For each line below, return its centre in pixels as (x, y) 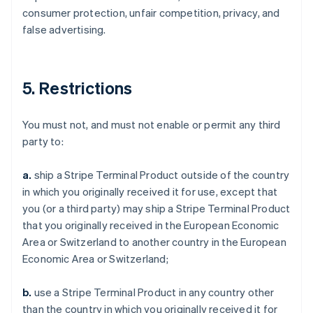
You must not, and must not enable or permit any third (152, 124)
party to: (43, 141)
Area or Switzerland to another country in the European (154, 242)
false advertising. (64, 29)
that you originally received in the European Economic (151, 225)
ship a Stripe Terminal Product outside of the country (161, 175)
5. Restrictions (78, 88)
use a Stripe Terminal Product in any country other (153, 292)
